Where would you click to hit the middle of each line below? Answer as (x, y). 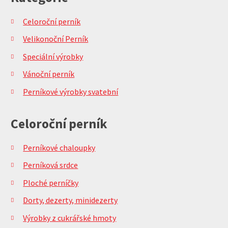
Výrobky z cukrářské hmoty (70, 218)
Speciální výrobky (53, 56)
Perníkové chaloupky (59, 147)
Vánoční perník (49, 74)
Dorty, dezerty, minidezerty (70, 200)
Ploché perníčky (51, 182)
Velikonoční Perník (56, 39)
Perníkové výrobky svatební (71, 91)
